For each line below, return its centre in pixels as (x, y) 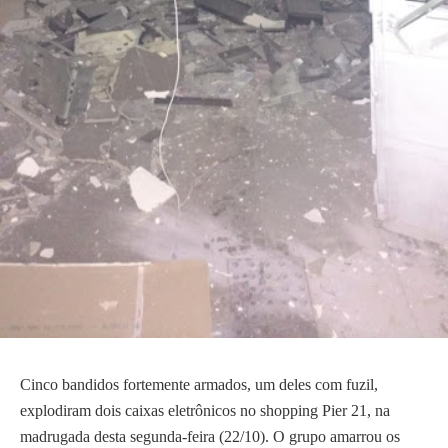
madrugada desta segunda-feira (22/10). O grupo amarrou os (210, 437)
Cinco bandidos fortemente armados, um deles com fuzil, (199, 385)
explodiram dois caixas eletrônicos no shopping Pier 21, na (205, 411)
